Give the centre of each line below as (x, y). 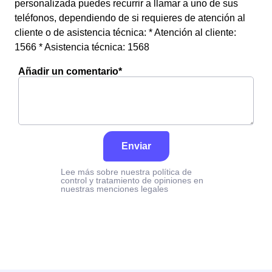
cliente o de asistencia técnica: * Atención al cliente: (125, 32)
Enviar (136, 146)
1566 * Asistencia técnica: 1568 (82, 47)
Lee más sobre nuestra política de (126, 172)
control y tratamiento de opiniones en (132, 180)
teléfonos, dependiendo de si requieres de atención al (130, 18)
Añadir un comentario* (70, 71)
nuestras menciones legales (114, 189)
